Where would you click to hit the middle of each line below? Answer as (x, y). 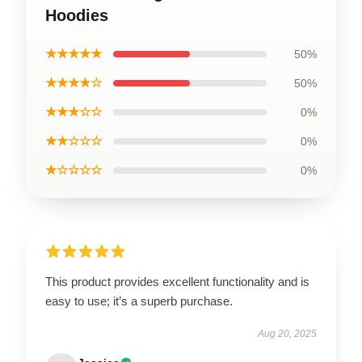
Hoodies (77, 15)
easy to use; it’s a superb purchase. (139, 301)
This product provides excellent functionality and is (177, 281)
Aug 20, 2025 (287, 333)
